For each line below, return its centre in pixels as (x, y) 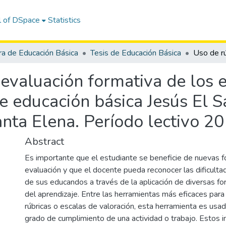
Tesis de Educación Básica (136, 53)
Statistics (65, 20)
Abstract (44, 142)
